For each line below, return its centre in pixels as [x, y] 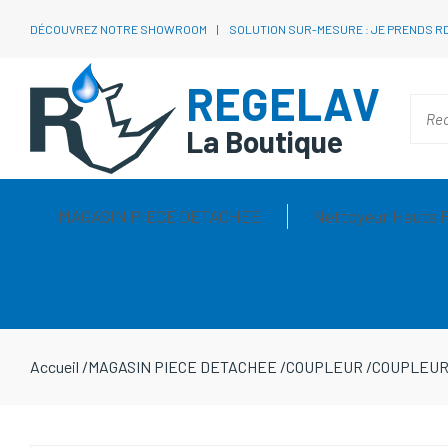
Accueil [54, 366]
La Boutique [264, 141]
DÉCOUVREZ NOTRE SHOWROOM [118, 29]
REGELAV [283, 103]
